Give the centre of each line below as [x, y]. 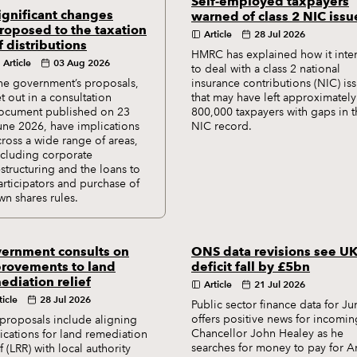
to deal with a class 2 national [266, 69]
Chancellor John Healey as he [267, 333]
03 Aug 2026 [82, 63]
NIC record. [222, 126]
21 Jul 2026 [280, 284]
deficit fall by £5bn [251, 267]
